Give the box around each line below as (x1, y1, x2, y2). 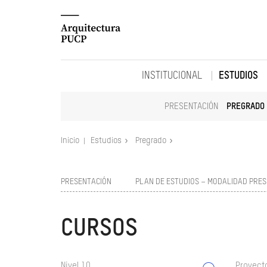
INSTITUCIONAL (142, 71, 202, 81)
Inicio (61, 136, 81, 145)
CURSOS (61, 217, 138, 241)
